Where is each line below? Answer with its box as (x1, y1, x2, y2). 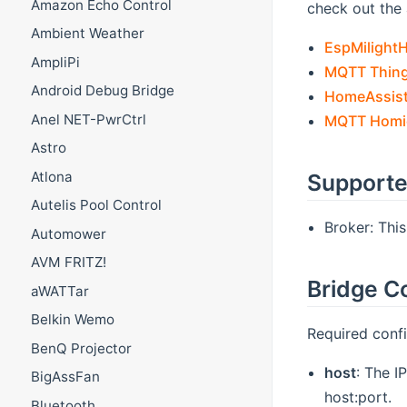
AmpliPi (30, 53, 80, 71)
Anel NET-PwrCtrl (30, 110, 146, 128)
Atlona (30, 167, 73, 185)
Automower (30, 224, 106, 243)
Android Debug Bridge (30, 82, 174, 100)
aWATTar (30, 282, 89, 300)
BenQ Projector (30, 339, 132, 357)
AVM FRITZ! (30, 253, 106, 272)
